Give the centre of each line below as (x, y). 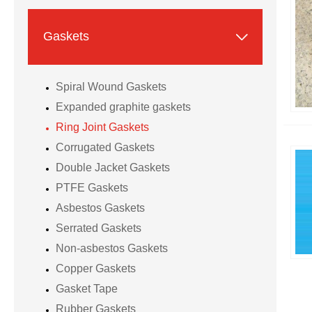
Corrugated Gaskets (105, 147)
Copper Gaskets (96, 268)
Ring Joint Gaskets (102, 127)
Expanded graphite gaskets (123, 107)
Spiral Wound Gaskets (111, 86)
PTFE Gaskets (92, 187)
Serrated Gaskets (99, 228)
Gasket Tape (87, 288)
